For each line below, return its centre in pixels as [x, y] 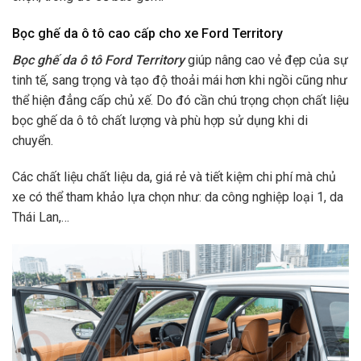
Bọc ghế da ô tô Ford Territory [98, 60]
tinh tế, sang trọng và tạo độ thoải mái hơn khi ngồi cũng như [180, 80]
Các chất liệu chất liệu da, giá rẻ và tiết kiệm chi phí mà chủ [174, 177]
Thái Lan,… [41, 218]
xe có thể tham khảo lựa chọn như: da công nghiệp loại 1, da [178, 197]
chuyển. [33, 140]
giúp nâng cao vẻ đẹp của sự [268, 60]
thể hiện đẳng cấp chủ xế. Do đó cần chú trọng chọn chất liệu [180, 100]
